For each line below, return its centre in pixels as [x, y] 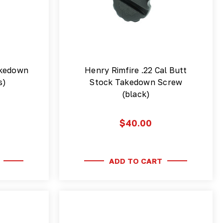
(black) [136, 94]
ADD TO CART [136, 161]
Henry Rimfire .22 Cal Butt [136, 70]
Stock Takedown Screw [136, 82]
